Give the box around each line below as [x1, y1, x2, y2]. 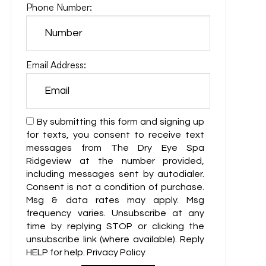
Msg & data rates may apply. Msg [26, 195, 205, 205]
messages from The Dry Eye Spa [26, 143, 205, 153]
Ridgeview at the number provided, [26, 156, 205, 166]
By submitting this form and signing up [37, 117, 205, 126]
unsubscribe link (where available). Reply [26, 235, 205, 244]
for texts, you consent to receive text [26, 130, 205, 140]
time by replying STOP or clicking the [26, 221, 205, 231]
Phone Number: [26, 1, 93, 13]
